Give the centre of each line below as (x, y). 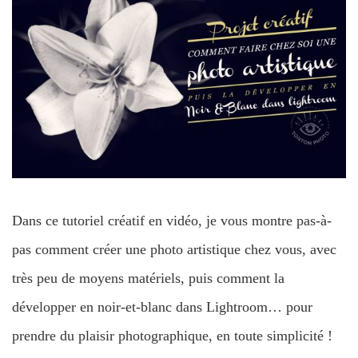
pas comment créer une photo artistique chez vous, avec (174, 249)
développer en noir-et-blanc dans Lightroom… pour (162, 306)
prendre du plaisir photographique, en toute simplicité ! (172, 335)
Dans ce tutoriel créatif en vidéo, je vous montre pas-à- (172, 220)
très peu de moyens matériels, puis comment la (148, 278)
